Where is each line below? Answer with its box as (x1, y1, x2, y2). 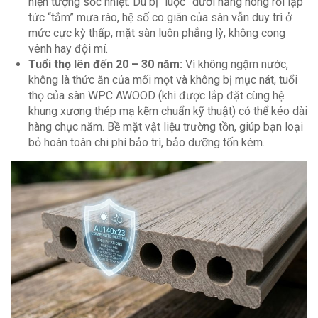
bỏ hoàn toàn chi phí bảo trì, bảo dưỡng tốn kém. (28, 135, 265, 149)
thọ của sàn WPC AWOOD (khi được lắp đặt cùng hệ (28, 88, 284, 102)
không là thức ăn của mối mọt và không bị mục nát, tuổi (28, 72, 297, 87)
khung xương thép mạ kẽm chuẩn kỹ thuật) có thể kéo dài (28, 104, 307, 118)
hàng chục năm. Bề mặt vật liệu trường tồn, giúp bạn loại (28, 119, 303, 133)
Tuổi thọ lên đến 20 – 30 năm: (28, 57, 182, 71)
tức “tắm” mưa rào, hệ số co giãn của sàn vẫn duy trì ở (28, 10, 292, 24)
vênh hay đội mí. (28, 41, 108, 55)
